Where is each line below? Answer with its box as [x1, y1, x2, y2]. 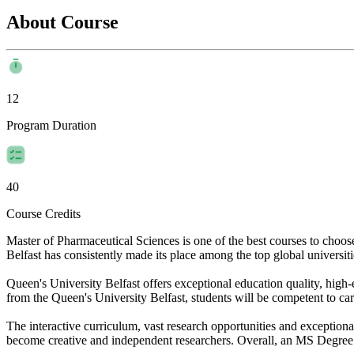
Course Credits [6, 206, 81, 220]
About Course [6, 11, 119, 32]
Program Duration [6, 118, 96, 132]
